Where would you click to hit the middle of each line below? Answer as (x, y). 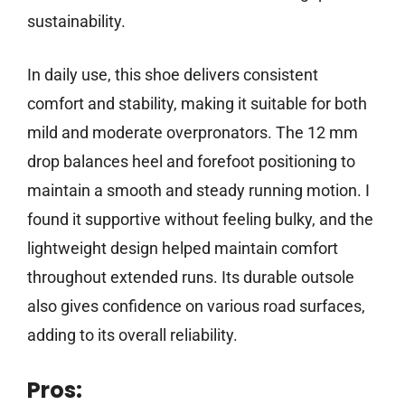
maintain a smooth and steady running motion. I (198, 191)
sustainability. (76, 22)
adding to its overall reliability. (132, 335)
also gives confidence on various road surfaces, (196, 306)
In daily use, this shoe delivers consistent (173, 75)
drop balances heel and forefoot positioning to (191, 162)
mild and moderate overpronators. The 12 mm (193, 133)
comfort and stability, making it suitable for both (197, 104)
